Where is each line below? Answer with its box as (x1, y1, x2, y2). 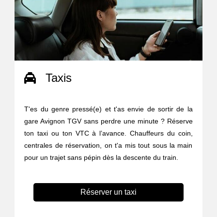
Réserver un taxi (80, 187, 137, 196)
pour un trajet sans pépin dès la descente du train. (24, 153, 179, 161)
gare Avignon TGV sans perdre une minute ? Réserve (24, 117, 193, 125)
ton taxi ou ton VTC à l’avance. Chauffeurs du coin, (24, 129, 193, 137)
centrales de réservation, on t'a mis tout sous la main (24, 141, 193, 149)
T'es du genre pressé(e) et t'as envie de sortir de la (24, 105, 193, 113)
